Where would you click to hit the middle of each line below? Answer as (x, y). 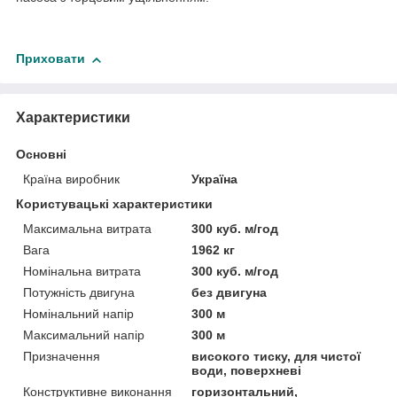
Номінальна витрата (82, 271)
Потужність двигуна (79, 292)
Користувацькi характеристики (114, 203)
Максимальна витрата (87, 228)
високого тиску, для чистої (276, 356)
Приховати (51, 59)
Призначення (62, 356)
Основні (41, 154)
